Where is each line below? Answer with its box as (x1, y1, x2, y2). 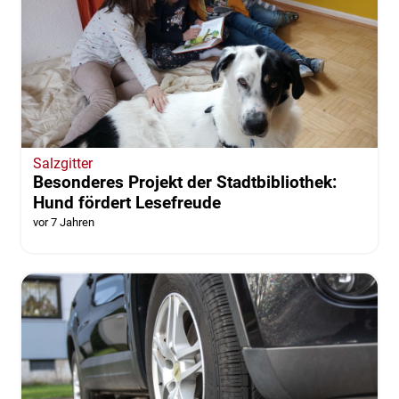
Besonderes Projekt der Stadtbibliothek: (32, 171, 337, 192)
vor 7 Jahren (32, 215, 94, 229)
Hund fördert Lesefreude (32, 191, 221, 213)
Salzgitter (32, 154, 93, 172)
